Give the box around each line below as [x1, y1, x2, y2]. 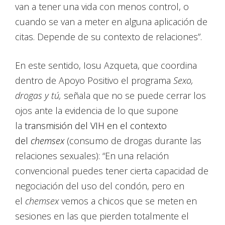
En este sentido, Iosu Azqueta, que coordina [15, 59, 197, 72]
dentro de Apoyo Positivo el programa [15, 74, 173, 87]
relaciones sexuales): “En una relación [15, 150, 169, 162]
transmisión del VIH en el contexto [25, 120, 167, 132]
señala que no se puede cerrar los [61, 89, 206, 102]
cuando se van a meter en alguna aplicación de [15, 16, 207, 28]
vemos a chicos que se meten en [59, 195, 197, 207]
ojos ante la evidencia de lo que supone [15, 104, 178, 117]
